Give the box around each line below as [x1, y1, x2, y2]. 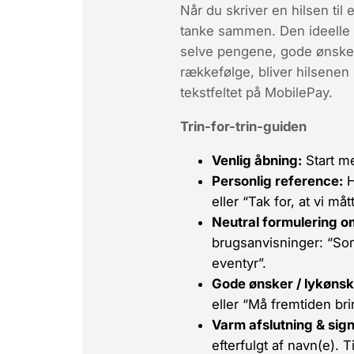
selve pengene [180, 43, 273, 59]
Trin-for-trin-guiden [180, 118, 307, 134]
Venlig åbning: [212, 152, 302, 168]
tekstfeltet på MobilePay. [180, 84, 333, 100]
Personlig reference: [212, 172, 343, 189]
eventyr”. [212, 254, 266, 271]
